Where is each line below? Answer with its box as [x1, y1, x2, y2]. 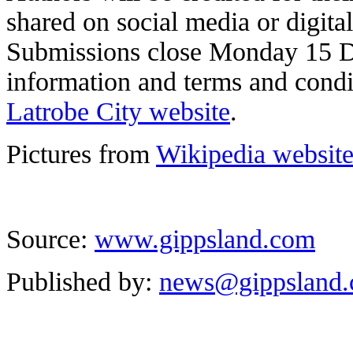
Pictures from [6, 139, 156, 169]
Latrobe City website [6, 97, 230, 127]
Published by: [6, 267, 159, 297]
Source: [6, 225, 95, 255]
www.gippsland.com [95, 225, 315, 255]
